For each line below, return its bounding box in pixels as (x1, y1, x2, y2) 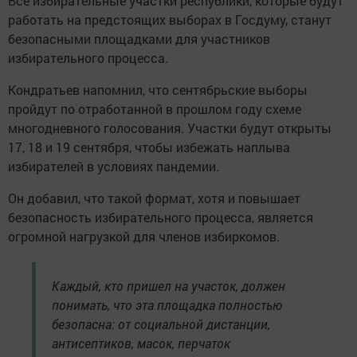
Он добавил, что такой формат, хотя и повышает (8, 190, 300, 206)
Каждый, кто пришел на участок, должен (52, 277, 285, 294)
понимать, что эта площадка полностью (52, 296, 282, 313)
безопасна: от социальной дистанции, (52, 316, 270, 332)
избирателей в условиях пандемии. (8, 158, 222, 175)
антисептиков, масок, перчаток (52, 335, 230, 351)
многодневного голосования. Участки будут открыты (8, 120, 331, 136)
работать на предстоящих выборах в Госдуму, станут (8, 11, 331, 28)
